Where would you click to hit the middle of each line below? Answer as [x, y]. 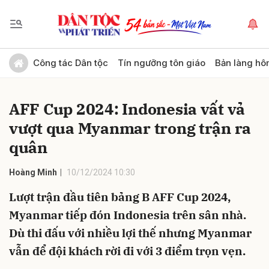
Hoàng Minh [33, 172]
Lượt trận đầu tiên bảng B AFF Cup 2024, [120, 197]
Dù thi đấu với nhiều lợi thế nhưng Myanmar [130, 233]
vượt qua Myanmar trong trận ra [130, 128]
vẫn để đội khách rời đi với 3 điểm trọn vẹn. [127, 251]
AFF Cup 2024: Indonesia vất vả [127, 109]
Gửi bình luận [42, 57]
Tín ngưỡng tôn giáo [162, 63]
